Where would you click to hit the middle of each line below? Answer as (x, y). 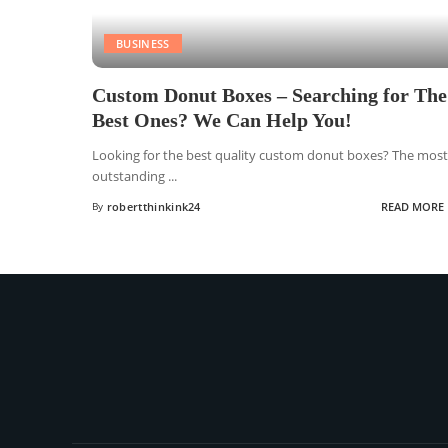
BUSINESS (143, 43)
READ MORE (412, 207)
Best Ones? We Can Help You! (222, 119)
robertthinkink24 (153, 207)
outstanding (130, 175)
